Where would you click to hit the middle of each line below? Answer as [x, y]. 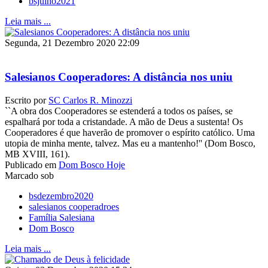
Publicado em [31, 165]
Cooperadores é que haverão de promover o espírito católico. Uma [130, 132]
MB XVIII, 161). [42, 154]
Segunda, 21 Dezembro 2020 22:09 [72, 43]
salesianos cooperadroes [74, 206]
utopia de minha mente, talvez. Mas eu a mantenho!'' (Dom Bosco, [130, 143]
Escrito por [27, 100]
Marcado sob [29, 175]
